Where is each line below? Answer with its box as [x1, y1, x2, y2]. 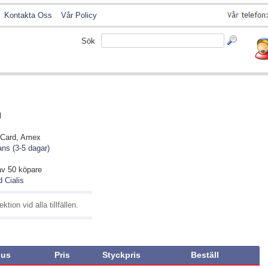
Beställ [190, 250, 219, 260]
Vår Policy [61, 11, 97, 20]
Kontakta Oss [4, 11, 52, 20]
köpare [19, 165, 42, 175]
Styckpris [102, 250, 141, 260]
